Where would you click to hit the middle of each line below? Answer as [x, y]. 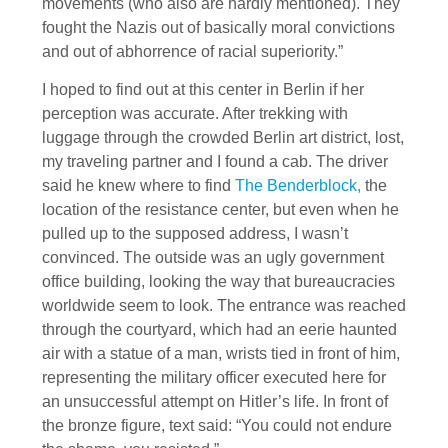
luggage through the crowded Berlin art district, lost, [223, 138]
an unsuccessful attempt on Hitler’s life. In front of [215, 402]
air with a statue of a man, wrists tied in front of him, [221, 354]
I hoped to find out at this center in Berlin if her [203, 90]
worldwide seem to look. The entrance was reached [224, 306]
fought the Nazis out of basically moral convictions [218, 27]
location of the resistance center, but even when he [220, 210]
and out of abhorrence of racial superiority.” [192, 51]
